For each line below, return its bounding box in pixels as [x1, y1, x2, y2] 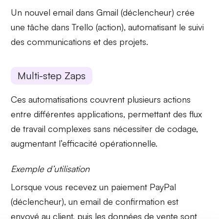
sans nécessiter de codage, [91, 123, 198, 134]
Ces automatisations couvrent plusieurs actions [11, 93, 191, 105]
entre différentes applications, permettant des [11, 108, 190, 119]
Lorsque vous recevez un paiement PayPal [11, 181, 176, 192]
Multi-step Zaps [18, 69, 86, 82]
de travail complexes [11, 123, 91, 134]
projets [119, 36, 147, 47]
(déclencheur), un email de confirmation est [11, 196, 179, 207]
